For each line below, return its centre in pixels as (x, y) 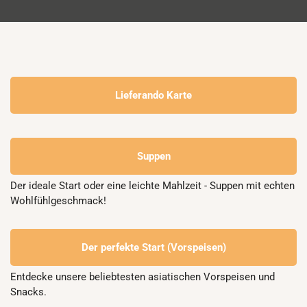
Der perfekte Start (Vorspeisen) (153, 247)
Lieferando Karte (153, 95)
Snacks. (28, 292)
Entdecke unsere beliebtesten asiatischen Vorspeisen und (143, 277)
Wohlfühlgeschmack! (58, 201)
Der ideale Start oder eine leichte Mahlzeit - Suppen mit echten (152, 186)
